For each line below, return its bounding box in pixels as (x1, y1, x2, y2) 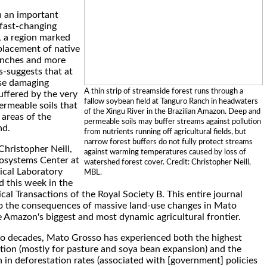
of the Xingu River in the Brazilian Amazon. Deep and (83, 107, 260, 116)
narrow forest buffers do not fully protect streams (83, 138, 253, 146)
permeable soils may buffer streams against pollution (83, 117, 261, 126)
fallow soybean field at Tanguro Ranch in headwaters (83, 97, 258, 105)
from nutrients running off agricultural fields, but (83, 128, 246, 136)
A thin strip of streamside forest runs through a (83, 87, 243, 95)
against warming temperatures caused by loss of (83, 148, 246, 156)
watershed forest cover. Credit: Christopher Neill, (83, 158, 251, 166)
